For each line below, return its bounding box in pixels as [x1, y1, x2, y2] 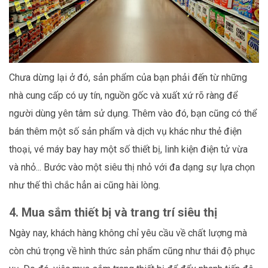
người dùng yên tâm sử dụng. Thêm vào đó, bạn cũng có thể [9, 107, 257, 119]
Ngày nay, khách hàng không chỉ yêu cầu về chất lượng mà [9, 227, 247, 239]
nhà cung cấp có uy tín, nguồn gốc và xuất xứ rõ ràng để [9, 89, 237, 101]
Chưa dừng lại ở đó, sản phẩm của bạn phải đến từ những [9, 71, 247, 83]
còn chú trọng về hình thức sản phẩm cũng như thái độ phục [9, 245, 255, 257]
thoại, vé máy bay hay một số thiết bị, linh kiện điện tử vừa [9, 143, 248, 155]
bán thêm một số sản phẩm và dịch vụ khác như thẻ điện [9, 125, 242, 137]
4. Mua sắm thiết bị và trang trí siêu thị [9, 205, 217, 220]
